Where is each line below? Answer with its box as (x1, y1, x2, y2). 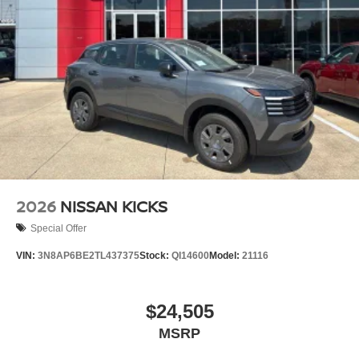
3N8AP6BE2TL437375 (38, 250, 139, 262)
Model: (209, 250, 242, 262)
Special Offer (30, 222, 87, 234)
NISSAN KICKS (60, 196, 167, 218)
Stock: (139, 250, 171, 262)
